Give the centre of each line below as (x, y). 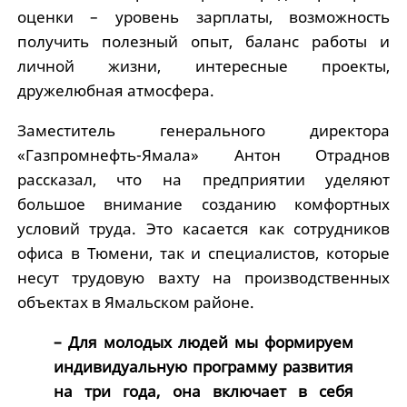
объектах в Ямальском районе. (135, 303)
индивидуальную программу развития (203, 367)
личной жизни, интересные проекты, (203, 66)
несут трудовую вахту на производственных (203, 278)
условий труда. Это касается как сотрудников (203, 229)
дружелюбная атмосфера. (115, 91)
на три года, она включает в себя (203, 392)
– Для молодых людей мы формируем (203, 342)
